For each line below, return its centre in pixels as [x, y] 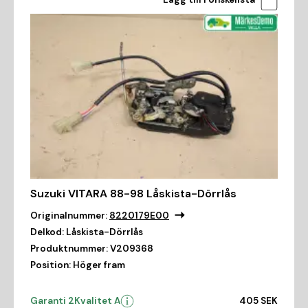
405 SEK [258, 300]
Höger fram [99, 265]
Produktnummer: [69, 248]
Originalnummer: [69, 215]
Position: [51, 265]
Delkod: [47, 232]
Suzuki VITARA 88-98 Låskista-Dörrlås [133, 193]
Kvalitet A [97, 300]
